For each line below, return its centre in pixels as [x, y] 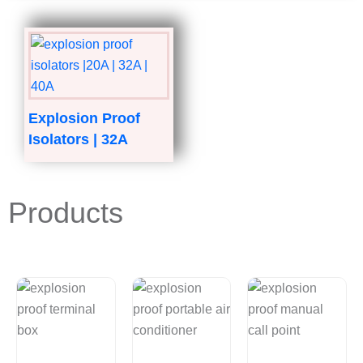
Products [66, 213]
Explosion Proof [84, 119]
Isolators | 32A [78, 140]
